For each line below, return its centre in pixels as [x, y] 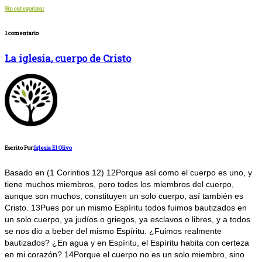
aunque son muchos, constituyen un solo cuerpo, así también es [124, 196]
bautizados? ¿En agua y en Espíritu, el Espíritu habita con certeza [127, 243]
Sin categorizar [25, 9]
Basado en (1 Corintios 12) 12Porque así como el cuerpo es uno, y [128, 173]
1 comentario [22, 33]
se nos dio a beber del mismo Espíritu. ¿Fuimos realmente [113, 231]
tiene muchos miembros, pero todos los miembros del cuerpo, [119, 185]
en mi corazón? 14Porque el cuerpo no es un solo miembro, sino [125, 255]
